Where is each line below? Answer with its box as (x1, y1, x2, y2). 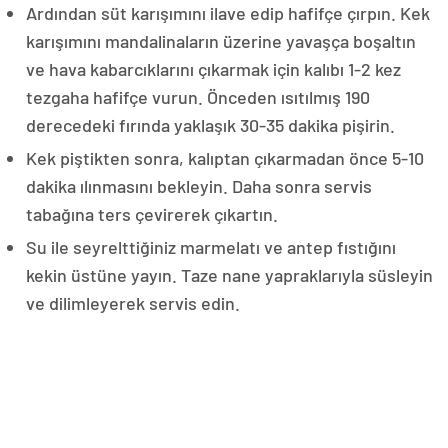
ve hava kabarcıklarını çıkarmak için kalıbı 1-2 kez (26, 57, 401, 80)
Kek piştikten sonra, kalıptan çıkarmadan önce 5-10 (26, 146, 424, 169)
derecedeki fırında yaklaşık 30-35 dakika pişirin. (26, 113, 395, 136)
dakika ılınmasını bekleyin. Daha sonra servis (26, 174, 372, 197)
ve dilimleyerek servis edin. (26, 291, 240, 314)
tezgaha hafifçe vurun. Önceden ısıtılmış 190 (26, 85, 370, 108)
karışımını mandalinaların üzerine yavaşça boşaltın (26, 29, 416, 52)
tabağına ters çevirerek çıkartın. (26, 202, 278, 225)
